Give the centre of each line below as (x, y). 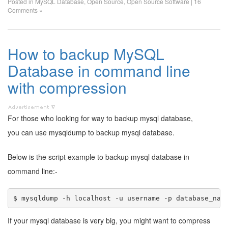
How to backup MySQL (86, 54)
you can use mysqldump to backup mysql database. (91, 132)
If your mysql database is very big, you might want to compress (109, 220)
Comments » (25, 10)
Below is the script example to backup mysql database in (98, 157)
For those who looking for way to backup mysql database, (100, 118)
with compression (67, 87)
